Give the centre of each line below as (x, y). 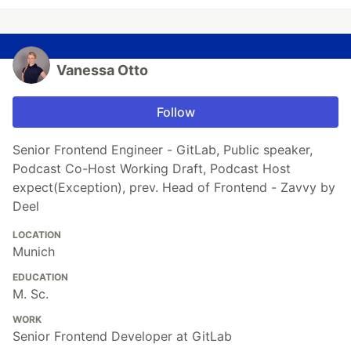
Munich (34, 251)
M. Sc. (31, 293)
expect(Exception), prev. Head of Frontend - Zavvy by (174, 187)
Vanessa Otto (102, 70)
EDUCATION (40, 277)
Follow (175, 112)
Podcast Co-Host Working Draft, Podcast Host (152, 168)
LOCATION (37, 234)
